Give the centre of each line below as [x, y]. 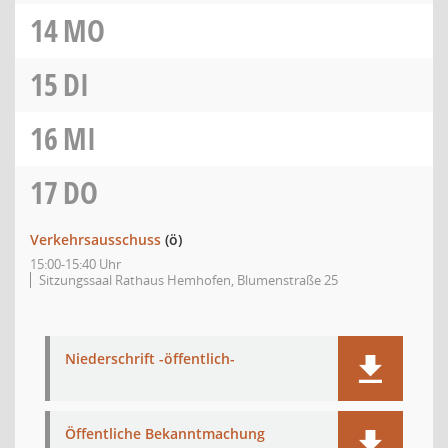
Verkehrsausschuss [95, 239]
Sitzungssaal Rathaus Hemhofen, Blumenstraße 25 [188, 280]
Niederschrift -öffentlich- [150, 358]
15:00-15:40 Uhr [75, 264]
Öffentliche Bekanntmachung [165, 433]
